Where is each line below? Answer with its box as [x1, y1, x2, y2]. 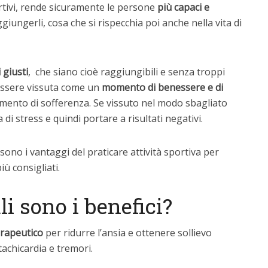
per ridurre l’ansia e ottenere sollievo [43, 226, 212, 239]
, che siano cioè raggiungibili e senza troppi [28, 65, 225, 78]
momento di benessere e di [102, 81, 223, 94]
